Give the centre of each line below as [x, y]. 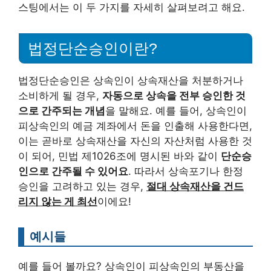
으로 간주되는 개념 [62, 111]
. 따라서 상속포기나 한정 [186, 171]
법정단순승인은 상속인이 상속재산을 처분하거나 [131, 80]
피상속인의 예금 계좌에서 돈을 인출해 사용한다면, [135, 126]
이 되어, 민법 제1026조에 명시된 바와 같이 [119, 156]
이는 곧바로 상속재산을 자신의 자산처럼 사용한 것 [135, 141]
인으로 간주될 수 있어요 [73, 171]
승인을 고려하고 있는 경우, [82, 186]
